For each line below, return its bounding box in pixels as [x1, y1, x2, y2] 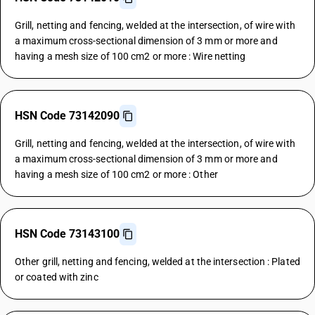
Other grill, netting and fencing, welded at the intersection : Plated [15, 256, 300, 267]
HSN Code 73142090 [15, 109, 120, 122]
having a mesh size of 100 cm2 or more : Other [15, 169, 218, 180]
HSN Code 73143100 [15, 227, 120, 240]
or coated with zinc [15, 271, 98, 283]
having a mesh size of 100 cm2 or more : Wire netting [15, 51, 246, 62]
